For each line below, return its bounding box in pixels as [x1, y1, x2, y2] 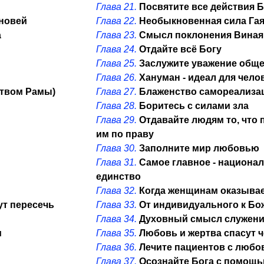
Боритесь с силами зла [139, 101, 249, 111]
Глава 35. [96, 228, 137, 238]
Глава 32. [96, 186, 137, 196]
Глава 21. [96, 2, 137, 12]
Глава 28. [96, 101, 137, 111]
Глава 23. [96, 30, 137, 40]
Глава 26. [96, 72, 137, 82]
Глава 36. [96, 242, 137, 252]
